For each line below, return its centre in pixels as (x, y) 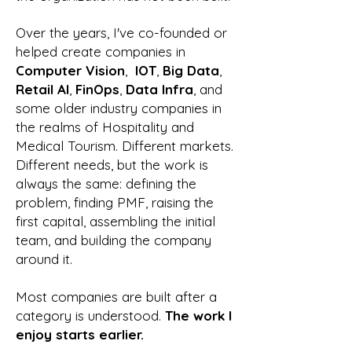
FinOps (97, 89)
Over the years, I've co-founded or (121, 33)
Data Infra (159, 89)
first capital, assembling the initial (115, 221)
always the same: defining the (106, 183)
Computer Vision (70, 70)
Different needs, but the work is (112, 165)
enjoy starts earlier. (80, 334)
